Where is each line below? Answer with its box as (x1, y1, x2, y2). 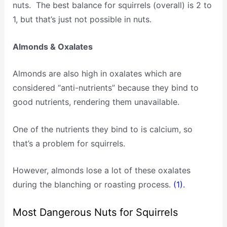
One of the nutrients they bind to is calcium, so (12, 124, 193, 134)
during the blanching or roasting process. (12, 179, 171, 190)
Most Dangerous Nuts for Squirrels (12, 206, 178, 219)
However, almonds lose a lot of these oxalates (12, 165, 191, 176)
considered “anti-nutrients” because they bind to (12, 83, 199, 93)
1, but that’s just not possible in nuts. (12, 14, 152, 25)
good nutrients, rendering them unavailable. (12, 97, 179, 107)
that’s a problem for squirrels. (12, 138, 125, 148)
